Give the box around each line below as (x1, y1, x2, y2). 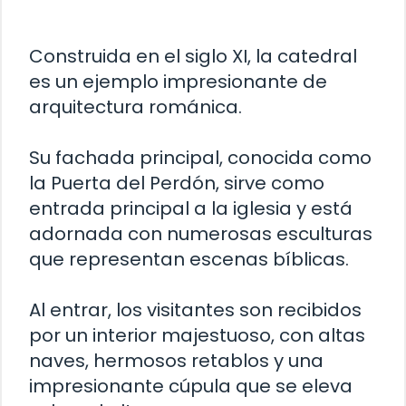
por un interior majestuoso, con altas (29, 323, 365, 349)
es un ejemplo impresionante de (29, 69, 327, 95)
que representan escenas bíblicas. (29, 246, 349, 273)
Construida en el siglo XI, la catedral (29, 43, 357, 70)
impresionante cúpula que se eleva (29, 373, 353, 400)
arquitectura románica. (29, 94, 242, 121)
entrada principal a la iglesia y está (29, 196, 353, 222)
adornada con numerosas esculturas (29, 221, 372, 247)
